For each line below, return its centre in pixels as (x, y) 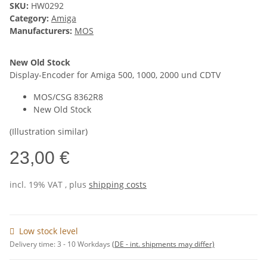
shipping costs (118, 185)
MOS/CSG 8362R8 (68, 97)
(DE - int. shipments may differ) (163, 244)
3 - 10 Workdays (85, 244)
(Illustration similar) (49, 132)
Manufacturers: (41, 31)
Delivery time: (33, 244)
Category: (30, 18)
